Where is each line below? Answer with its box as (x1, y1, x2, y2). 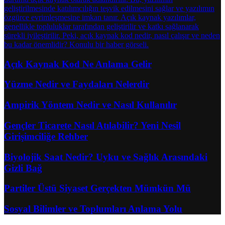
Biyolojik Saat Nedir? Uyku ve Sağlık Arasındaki (4, 151, 207, 162)
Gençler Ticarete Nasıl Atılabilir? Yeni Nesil (4, 120, 181, 131)
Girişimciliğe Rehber (4, 131, 88, 142)
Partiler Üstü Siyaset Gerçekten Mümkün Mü (4, 183, 191, 194)
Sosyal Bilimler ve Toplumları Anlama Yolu (4, 203, 182, 214)
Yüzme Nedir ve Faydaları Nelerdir (4, 79, 149, 90)
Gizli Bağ (4, 162, 42, 173)
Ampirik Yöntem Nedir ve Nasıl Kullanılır (4, 99, 177, 110)
